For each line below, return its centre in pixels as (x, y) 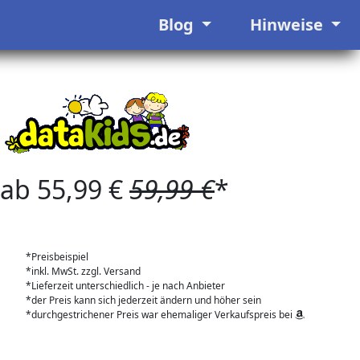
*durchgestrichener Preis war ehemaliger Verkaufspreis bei (160, 315)
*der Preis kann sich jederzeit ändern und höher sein (143, 300)
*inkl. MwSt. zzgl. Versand (83, 271)
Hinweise (288, 25)
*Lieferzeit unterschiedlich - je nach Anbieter (125, 286)
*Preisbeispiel (57, 257)
